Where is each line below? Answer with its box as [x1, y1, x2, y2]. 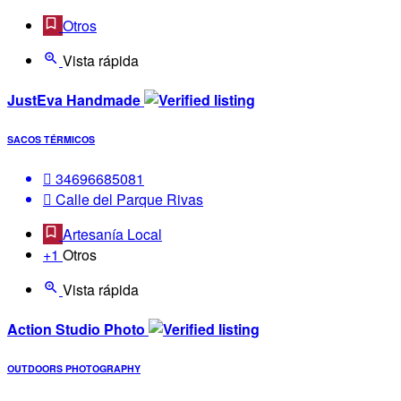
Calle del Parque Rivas [52, 188, 203, 209]
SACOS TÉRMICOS [7, 132, 95, 146]
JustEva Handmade [7, 90, 144, 110]
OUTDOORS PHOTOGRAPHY [7, 362, 141, 376]
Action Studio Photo [7, 319, 149, 340]
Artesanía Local [63, 223, 162, 244]
